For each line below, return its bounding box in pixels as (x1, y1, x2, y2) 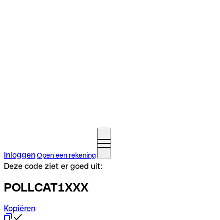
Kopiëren (4, 203, 35, 213)
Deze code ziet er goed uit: (4, 162, 103, 171)
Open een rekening (37, 151, 96, 159)
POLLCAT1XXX (4, 180, 88, 194)
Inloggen (4, 150, 35, 160)
